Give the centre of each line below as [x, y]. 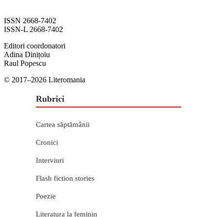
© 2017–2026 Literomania [45, 80]
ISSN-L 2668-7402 [33, 30]
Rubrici [50, 99]
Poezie [46, 196]
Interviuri [50, 161]
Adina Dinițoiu [27, 55]
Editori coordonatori [35, 46]
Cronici [47, 143]
